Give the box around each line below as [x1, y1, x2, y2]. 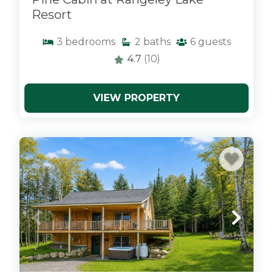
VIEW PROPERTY [93, 92, 180, 104]
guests [198, 36, 231, 48]
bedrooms [65, 36, 115, 48]
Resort [32, 7, 72, 22]
